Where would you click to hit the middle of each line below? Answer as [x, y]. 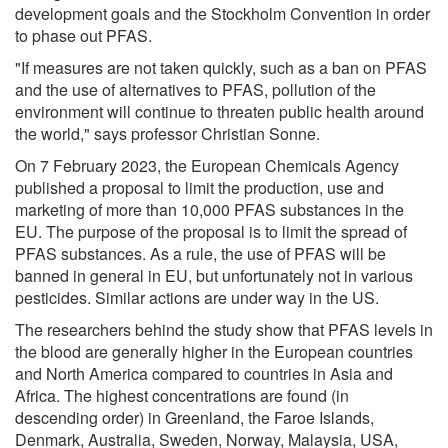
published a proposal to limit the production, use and [199, 187]
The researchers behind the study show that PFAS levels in [224, 329]
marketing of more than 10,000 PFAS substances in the [209, 209]
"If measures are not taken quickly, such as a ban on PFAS [221, 67]
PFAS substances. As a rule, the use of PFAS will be [200, 253]
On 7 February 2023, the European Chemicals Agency [207, 165]
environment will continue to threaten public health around [219, 111]
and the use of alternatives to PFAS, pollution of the [195, 89]
